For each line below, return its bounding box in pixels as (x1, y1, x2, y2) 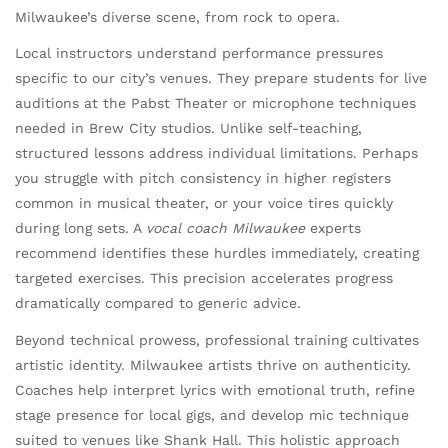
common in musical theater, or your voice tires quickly (15, 195, 393, 212)
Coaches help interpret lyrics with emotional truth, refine (15, 381, 415, 398)
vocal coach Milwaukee (146, 220, 305, 237)
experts (305, 220, 361, 237)
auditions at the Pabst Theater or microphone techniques (15, 95, 416, 112)
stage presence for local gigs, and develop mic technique (15, 406, 409, 423)
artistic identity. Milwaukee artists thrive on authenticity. (15, 356, 411, 373)
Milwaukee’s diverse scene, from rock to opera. (15, 9, 340, 26)
